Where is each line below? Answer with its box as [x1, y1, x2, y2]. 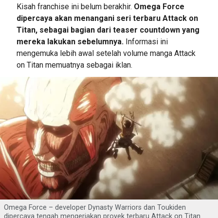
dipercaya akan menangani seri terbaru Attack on [16, 14, 198, 23]
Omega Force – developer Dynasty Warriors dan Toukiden [4, 203, 186, 212]
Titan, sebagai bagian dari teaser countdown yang [16, 25, 200, 35]
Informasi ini [123, 37, 168, 47]
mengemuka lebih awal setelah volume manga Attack [16, 49, 196, 58]
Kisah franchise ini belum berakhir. [16, 2, 134, 12]
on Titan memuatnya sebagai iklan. [16, 60, 132, 70]
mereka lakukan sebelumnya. [16, 37, 124, 47]
